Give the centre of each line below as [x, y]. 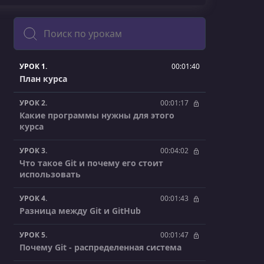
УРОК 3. [33, 151]
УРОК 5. [33, 235]
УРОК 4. [33, 199]
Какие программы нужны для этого [97, 115]
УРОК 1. [33, 67]
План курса [43, 79]
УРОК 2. [33, 103]
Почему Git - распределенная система [100, 247]
